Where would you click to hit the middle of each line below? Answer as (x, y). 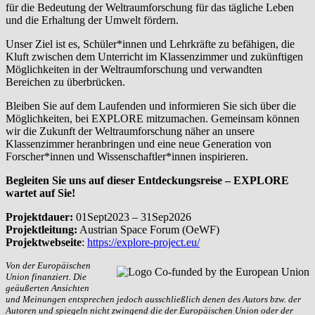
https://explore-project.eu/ (143, 243)
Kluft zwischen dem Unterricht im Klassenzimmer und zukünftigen (154, 57)
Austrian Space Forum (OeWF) (148, 230)
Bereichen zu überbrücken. (65, 82)
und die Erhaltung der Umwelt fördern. (92, 20)
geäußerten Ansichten (47, 288)
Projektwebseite (44, 243)
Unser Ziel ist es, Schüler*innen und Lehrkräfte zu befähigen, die (150, 44)
